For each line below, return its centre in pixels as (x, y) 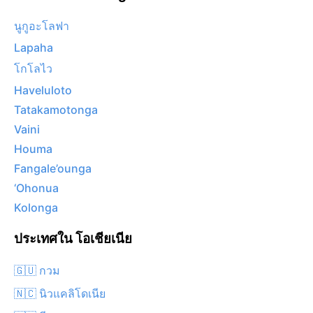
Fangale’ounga (53, 169)
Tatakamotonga (56, 110)
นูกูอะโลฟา (42, 26)
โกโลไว (33, 69)
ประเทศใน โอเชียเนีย (73, 239)
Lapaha (34, 48)
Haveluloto (43, 90)
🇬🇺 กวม (37, 270)
